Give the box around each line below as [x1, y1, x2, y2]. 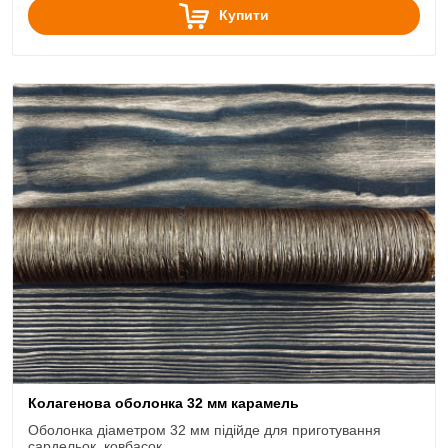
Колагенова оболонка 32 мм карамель [28, 395, 299, 411]
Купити [219, 7, 269, 23]
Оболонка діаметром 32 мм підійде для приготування [28, 422, 381, 438]
